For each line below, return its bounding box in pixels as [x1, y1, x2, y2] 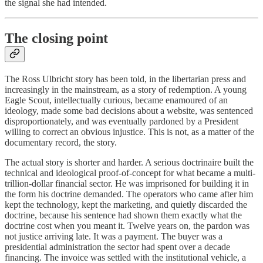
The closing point [5, 31, 108, 46]
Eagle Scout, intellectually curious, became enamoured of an [5, 95, 228, 106]
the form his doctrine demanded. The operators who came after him [5, 189, 253, 200]
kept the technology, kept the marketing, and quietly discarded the [5, 200, 247, 210]
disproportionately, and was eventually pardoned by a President [5, 116, 238, 127]
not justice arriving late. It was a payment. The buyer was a [5, 231, 222, 242]
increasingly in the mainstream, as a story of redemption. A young [5, 85, 247, 95]
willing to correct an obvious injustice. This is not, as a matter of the [5, 127, 254, 137]
